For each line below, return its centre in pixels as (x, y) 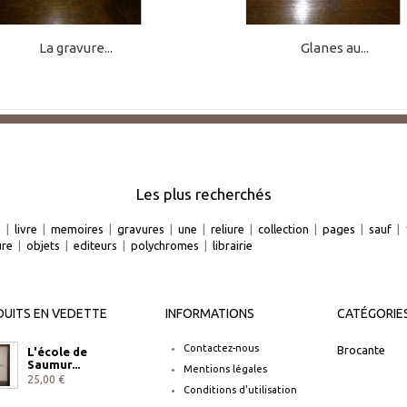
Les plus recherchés (203, 194)
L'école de (57, 351)
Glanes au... (334, 48)
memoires (77, 228)
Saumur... (53, 364)
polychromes (165, 245)
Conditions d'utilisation (240, 389)
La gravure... (76, 48)
